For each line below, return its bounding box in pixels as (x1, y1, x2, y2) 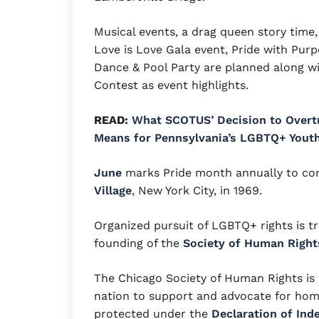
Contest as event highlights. (94, 78, 249, 92)
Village (94, 183, 132, 197)
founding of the (94, 236, 183, 250)
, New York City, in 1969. (132, 183, 262, 197)
